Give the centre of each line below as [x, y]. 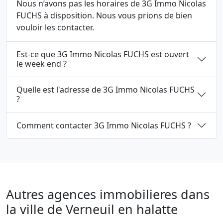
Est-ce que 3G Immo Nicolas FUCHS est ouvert [84, 54]
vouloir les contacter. [55, 27]
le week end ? [42, 64]
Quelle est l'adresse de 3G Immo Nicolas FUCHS [106, 90]
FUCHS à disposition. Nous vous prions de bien [104, 15]
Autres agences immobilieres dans [108, 194]
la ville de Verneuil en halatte [92, 209]
